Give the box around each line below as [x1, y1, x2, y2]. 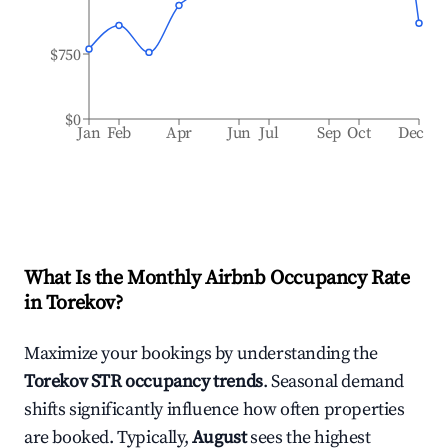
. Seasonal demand [262, 370, 405, 393]
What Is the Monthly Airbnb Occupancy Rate [24, 266, 410, 291]
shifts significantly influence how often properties [24, 398, 405, 421]
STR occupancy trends [87, 370, 263, 393]
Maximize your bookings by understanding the [24, 342, 378, 365]
